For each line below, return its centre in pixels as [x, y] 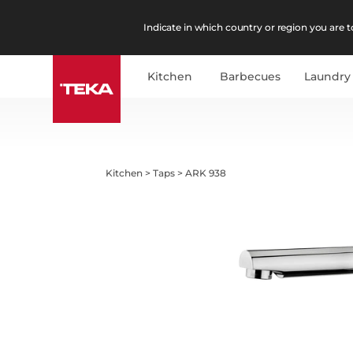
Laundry [328, 76]
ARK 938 [206, 173]
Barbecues [251, 76]
